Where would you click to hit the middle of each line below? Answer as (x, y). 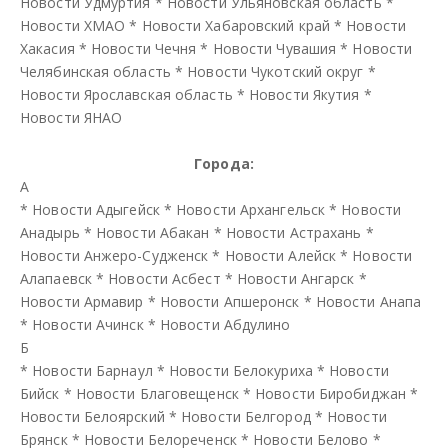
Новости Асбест (164, 278)
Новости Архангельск (251, 209)
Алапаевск (56, 278)
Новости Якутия (304, 94)
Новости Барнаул (92, 370)
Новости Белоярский (92, 416)
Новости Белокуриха (241, 370)
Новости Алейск (280, 255)
